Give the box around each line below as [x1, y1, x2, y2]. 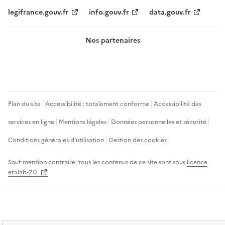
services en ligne [8, 118, 54, 127]
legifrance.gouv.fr [8, 7, 69, 18]
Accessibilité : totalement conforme [45, 99, 149, 109]
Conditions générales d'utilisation [8, 136, 104, 145]
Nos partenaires [85, 35, 140, 46]
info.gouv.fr [89, 7, 129, 18]
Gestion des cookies [108, 136, 167, 145]
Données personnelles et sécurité [111, 118, 206, 127]
